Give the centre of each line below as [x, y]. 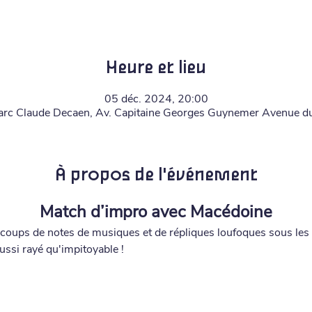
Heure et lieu [156, 68]
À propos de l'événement [156, 175]
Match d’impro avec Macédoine [156, 212]
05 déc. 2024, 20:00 [156, 99]
